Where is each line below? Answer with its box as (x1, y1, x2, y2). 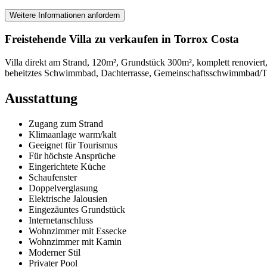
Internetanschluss (29, 215, 93, 225)
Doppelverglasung (29, 182, 98, 193)
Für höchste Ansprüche (29, 150, 116, 161)
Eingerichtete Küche (29, 161, 105, 172)
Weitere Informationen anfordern (10, 11, 120, 20)
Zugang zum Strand (29, 118, 103, 129)
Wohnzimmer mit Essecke (29, 225, 126, 236)
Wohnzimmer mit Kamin (29, 236, 122, 247)
